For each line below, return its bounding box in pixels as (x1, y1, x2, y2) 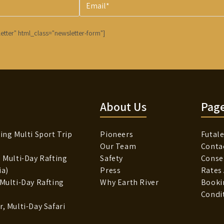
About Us (100, 98, 147, 115)
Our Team (100, 141, 136, 152)
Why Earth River (100, 177, 159, 188)
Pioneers (100, 129, 133, 140)
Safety (100, 153, 123, 164)
